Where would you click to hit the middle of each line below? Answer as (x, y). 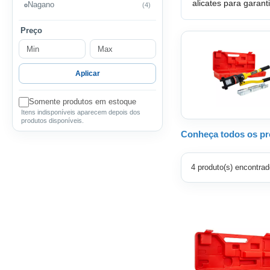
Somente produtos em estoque (83, 102)
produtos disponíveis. (52, 121)
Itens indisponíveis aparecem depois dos (81, 112)
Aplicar (87, 74)
